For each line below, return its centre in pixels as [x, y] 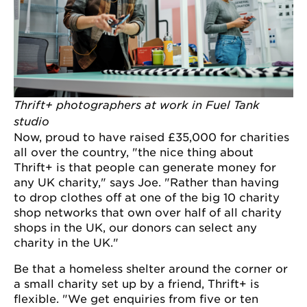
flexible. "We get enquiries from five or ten [136, 299]
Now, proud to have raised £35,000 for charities [151, 137]
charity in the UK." [66, 243]
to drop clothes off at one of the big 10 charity [147, 197]
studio [32, 121]
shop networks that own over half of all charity [148, 212]
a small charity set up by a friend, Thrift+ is [136, 284]
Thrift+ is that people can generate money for [145, 167]
